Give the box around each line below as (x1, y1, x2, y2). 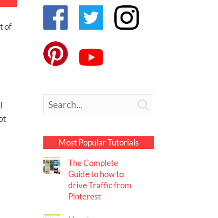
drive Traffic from (68, 180, 132, 191)
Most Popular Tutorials (58, 137, 139, 148)
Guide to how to (68, 169, 124, 180)
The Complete (68, 158, 119, 168)
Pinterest (68, 191, 101, 202)
